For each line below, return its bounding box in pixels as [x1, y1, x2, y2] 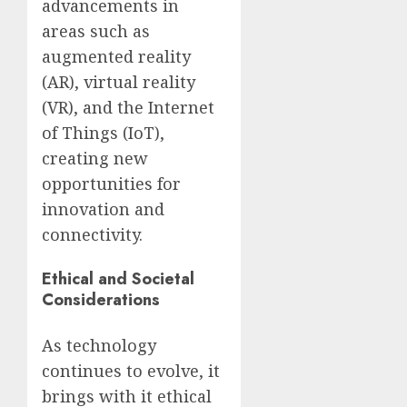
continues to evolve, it [42, 359, 220, 382]
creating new [42, 146, 148, 169]
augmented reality [42, 45, 191, 67]
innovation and [42, 197, 164, 220]
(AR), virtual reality [42, 70, 195, 93]
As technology [42, 333, 156, 356]
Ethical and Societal [42, 266, 194, 291]
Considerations [42, 287, 160, 312]
